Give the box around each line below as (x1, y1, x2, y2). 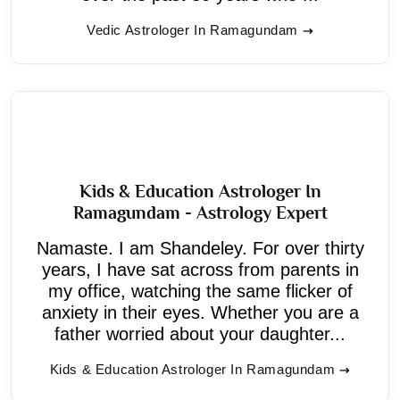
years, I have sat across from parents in (41, 259, 359, 279)
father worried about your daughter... (54, 323, 346, 344)
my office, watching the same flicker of (47, 280, 353, 301)
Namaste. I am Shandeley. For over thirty (36, 237, 364, 258)
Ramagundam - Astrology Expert (72, 202, 328, 222)
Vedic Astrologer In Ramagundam (87, 21, 298, 37)
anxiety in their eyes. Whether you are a (41, 302, 359, 322)
